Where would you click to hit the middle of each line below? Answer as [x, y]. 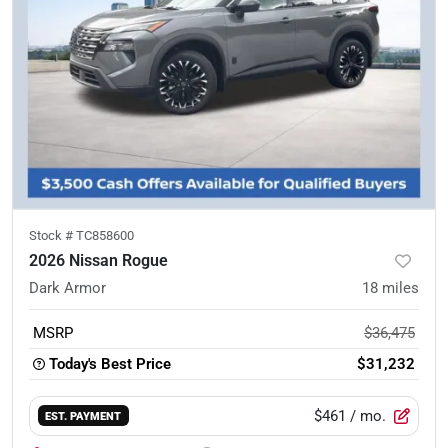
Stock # [52, 235]
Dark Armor [67, 287]
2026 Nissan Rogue [98, 260]
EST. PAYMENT [83, 416]
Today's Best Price [110, 363]
